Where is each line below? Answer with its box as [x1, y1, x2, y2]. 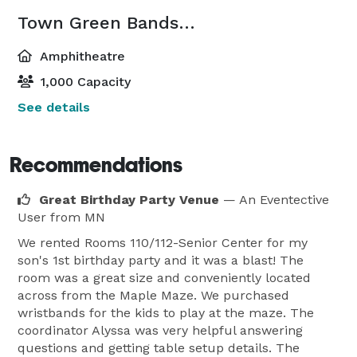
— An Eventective [223, 191, 329, 207]
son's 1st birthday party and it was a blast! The [18, 252, 304, 268]
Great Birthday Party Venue [39, 191, 219, 207]
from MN [50, 209, 105, 225]
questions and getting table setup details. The [18, 339, 300, 355]
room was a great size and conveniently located [18, 269, 311, 285]
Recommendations [10, 152, 182, 177]
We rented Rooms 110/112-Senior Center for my [18, 234, 308, 250]
